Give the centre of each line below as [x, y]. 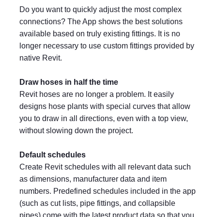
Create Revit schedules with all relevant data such [105, 167]
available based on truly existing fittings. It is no [100, 34]
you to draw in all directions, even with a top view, [104, 118]
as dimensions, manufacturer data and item [93, 179]
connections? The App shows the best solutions [101, 22]
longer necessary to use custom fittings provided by [107, 46]
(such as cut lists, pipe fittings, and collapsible [97, 203]
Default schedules [53, 155]
